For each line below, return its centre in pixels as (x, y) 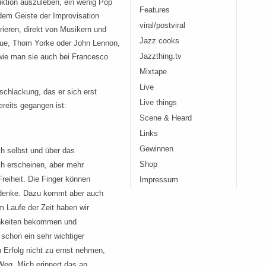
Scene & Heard (166, 118)
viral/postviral (162, 26)
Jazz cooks (159, 41)
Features (155, 10)
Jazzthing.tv (161, 56)
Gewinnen (156, 149)
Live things (158, 103)
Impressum (159, 180)
